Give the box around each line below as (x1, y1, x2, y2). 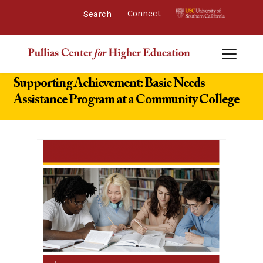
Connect (127, 10, 164, 19)
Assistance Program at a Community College (13, 94, 239, 107)
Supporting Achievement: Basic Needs (13, 77, 205, 91)
